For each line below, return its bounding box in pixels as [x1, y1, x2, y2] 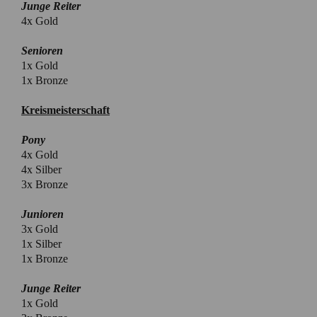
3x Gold [21, 222, 58, 235]
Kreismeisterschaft [21, 103, 110, 116]
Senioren [21, 44, 63, 57]
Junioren [21, 207, 64, 220]
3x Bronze [21, 178, 68, 190]
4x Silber [21, 163, 62, 175]
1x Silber [21, 237, 62, 250]
